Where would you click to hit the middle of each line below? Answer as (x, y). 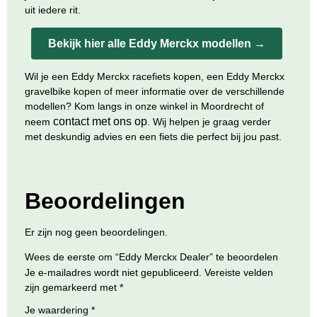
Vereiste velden (239, 273)
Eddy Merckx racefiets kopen (136, 77)
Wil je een (48, 77)
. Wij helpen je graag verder (209, 122)
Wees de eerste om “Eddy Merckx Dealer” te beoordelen (151, 257)
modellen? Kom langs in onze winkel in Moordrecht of (144, 106)
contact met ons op (100, 122)
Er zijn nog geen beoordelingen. (96, 232)
